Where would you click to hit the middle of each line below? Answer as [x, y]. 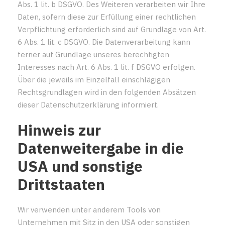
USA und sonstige [80, 166]
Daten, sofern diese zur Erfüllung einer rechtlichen [107, 17]
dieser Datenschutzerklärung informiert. [88, 104]
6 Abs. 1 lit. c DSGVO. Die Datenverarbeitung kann [104, 42]
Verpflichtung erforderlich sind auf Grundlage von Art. [112, 29]
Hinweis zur [59, 130]
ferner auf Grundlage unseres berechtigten [93, 54]
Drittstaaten [61, 184]
